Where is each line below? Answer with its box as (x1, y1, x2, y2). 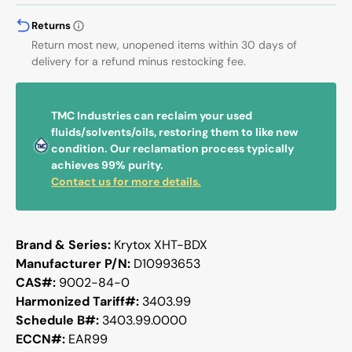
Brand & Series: (16, 236, 114, 253)
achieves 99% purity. (51, 157, 164, 172)
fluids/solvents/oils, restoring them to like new (51, 124, 299, 139)
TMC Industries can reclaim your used (51, 108, 253, 123)
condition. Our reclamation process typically (51, 141, 295, 156)
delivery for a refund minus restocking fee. (31, 53, 246, 68)
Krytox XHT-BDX (114, 236, 207, 253)
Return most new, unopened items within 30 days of (31, 37, 297, 52)
